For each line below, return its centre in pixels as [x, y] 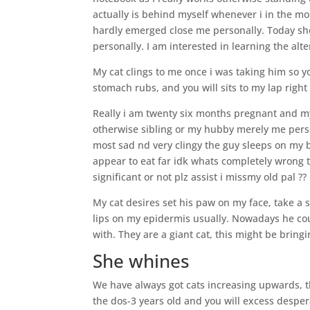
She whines [142, 261]
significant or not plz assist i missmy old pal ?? [200, 177]
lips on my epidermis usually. [161, 218]
